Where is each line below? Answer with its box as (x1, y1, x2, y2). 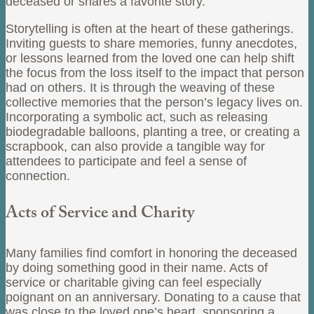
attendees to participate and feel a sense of (6, 153, 247, 168)
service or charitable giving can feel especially (6, 275, 261, 289)
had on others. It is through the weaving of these (6, 80, 275, 95)
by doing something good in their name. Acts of (6, 260, 268, 275)
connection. (6, 168, 70, 183)
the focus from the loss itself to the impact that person (6, 65, 304, 80)
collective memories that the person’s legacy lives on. (6, 95, 303, 109)
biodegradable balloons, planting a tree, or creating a (6, 124, 300, 139)
